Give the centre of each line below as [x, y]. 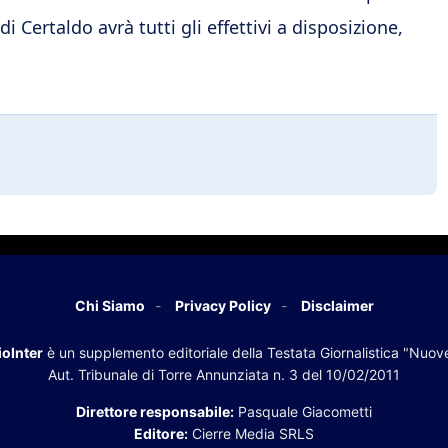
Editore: [161, 433]
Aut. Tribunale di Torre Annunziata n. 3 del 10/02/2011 [224, 374]
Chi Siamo [109, 305]
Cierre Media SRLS [251, 433]
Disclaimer [337, 305]
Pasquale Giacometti [303, 411]
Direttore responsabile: [155, 411]
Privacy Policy [222, 305]
